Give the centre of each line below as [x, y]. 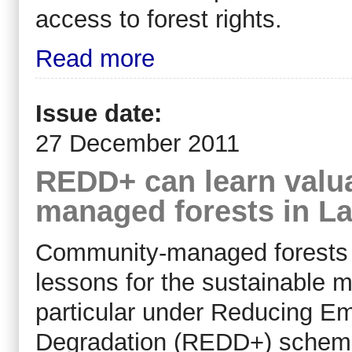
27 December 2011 [137, 144]
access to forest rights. [159, 19]
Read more [95, 58]
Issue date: [102, 114]
